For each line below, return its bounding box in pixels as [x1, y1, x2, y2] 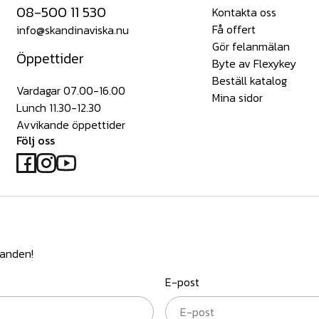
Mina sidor [212, 89, 263, 107]
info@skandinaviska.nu [16, 21, 129, 39]
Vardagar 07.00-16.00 [16, 82, 125, 100]
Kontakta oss [212, 4, 276, 21]
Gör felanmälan [212, 38, 290, 56]
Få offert [212, 21, 256, 38]
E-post [165, 273, 199, 291]
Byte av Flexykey [212, 55, 296, 73]
